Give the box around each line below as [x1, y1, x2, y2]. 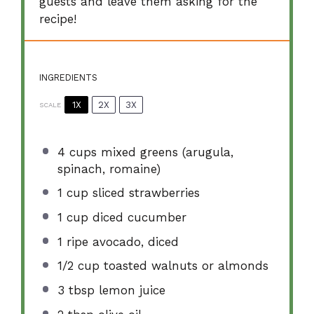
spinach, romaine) [57, 161, 161, 176]
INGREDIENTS [39, 72, 98, 83]
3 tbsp [57, 282, 95, 297]
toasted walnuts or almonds [99, 259, 268, 273]
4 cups [57, 144, 97, 159]
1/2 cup [57, 259, 100, 273]
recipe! [39, 11, 77, 26]
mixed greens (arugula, [96, 144, 233, 159]
